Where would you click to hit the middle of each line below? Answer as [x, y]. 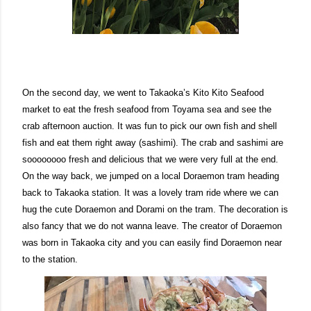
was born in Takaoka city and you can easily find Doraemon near [152, 242]
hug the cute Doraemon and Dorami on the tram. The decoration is [155, 209]
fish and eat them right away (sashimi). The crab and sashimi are [153, 142]
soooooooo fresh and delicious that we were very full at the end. [150, 159]
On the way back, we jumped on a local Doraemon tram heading [151, 176]
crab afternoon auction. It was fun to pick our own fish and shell [150, 126]
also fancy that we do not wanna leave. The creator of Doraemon [152, 226]
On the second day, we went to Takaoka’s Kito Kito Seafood [143, 92]
